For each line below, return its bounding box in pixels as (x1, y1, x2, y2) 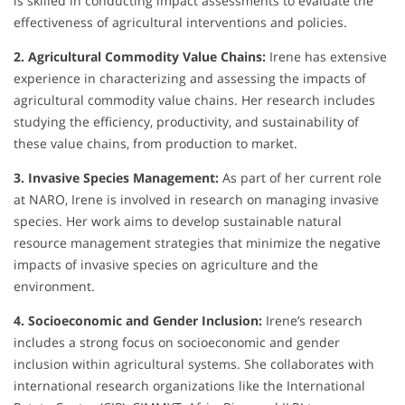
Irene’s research (262, 312, 363, 330)
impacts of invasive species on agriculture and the (14, 256, 318, 274)
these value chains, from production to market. (14, 135, 297, 153)
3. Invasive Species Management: (14, 169, 219, 187)
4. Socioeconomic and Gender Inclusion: (14, 312, 262, 330)
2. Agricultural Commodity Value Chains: (14, 48, 266, 66)
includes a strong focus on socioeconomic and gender (14, 334, 340, 352)
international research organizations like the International (14, 377, 365, 395)
